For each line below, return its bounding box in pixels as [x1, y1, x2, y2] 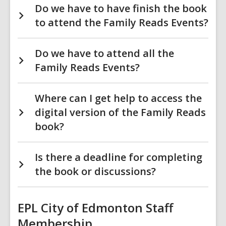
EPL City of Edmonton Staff [18, 199, 173, 216]
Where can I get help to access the [35, 91, 202, 105]
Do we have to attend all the [35, 46, 174, 60]
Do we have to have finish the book [35, 2, 207, 15]
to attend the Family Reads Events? [35, 16, 208, 29]
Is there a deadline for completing [35, 150, 202, 164]
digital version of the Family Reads [35, 105, 206, 119]
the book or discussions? [35, 164, 156, 178]
